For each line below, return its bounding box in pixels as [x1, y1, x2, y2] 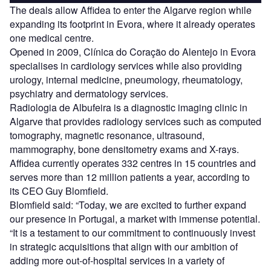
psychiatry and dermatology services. [10, 87, 168, 101]
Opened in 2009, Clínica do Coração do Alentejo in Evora [10, 45, 256, 59]
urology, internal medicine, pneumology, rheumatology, [10, 73, 243, 87]
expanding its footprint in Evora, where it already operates [10, 17, 255, 31]
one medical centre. [10, 31, 94, 45]
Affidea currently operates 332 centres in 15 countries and [10, 156, 256, 171]
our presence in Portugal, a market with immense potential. [10, 212, 260, 226]
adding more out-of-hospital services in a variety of [10, 253, 224, 268]
